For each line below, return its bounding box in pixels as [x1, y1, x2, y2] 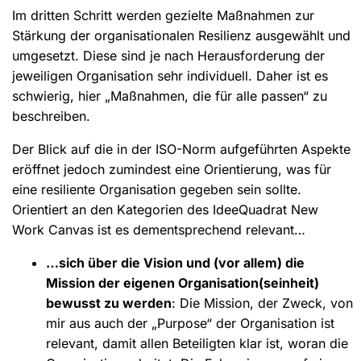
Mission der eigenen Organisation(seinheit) [45, 274, 319, 291]
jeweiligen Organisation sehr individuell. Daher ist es [12, 67, 328, 84]
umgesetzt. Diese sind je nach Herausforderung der [12, 47, 325, 64]
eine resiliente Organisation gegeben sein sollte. [12, 180, 301, 197]
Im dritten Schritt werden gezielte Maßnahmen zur [12, 6, 314, 23]
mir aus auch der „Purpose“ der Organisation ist [45, 314, 334, 331]
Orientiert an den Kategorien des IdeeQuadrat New [12, 201, 318, 218]
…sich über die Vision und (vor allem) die [45, 254, 305, 271]
